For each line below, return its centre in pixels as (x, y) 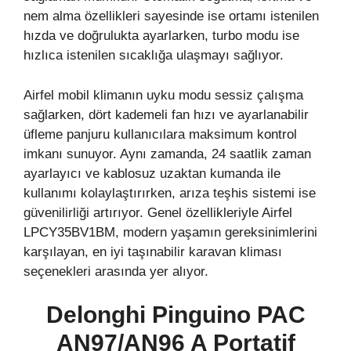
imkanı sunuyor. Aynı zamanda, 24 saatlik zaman (167, 154)
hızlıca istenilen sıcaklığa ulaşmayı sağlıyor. (154, 56)
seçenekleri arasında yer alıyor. (116, 271)
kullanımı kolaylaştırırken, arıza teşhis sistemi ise (170, 193)
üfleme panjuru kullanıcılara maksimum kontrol (160, 134)
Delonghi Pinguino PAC (175, 315)
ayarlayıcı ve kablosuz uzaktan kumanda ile (152, 173)
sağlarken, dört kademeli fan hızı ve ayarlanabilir (166, 114)
